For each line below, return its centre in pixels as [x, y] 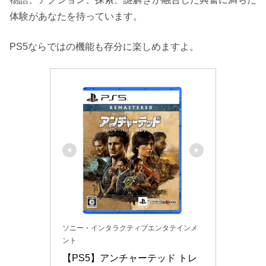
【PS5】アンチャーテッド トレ [130, 258]
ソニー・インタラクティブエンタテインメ [130, 228]
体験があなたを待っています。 [76, 17]
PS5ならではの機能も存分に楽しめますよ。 [104, 46]
